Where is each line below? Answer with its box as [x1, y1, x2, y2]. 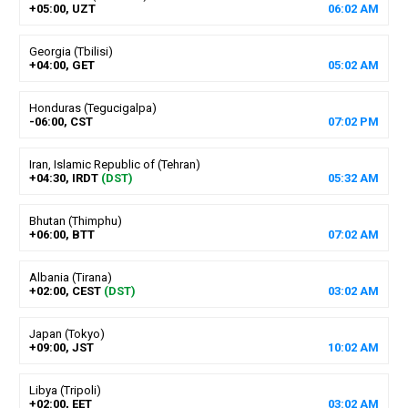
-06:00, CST [28, 114, 93, 128]
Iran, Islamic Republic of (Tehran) [28, 157, 200, 171]
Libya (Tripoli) [28, 382, 101, 397]
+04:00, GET [28, 57, 95, 72]
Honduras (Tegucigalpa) [28, 100, 157, 115]
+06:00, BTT [28, 227, 95, 241]
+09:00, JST [28, 340, 94, 354]
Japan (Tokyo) [28, 326, 105, 341]
